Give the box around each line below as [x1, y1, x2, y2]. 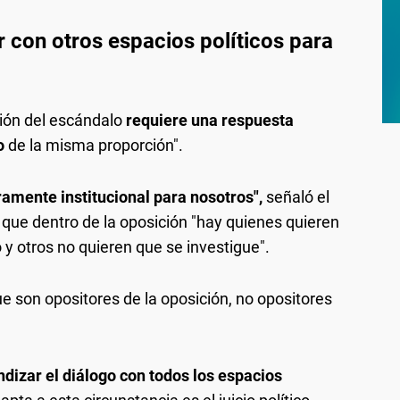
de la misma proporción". [4, 135, 183, 154]
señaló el [266, 187, 329, 206]
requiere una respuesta [126, 110, 294, 129]
